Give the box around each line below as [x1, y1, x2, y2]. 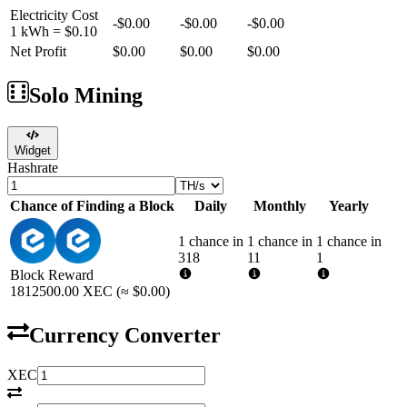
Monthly [253, 197, 306, 213]
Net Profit [10, 43, 66, 59]
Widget [15, 143, 51, 157]
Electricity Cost [10, 6, 98, 23]
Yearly [329, 197, 369, 213]
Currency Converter [29, 323, 221, 347]
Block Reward [10, 266, 94, 283]
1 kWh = [10, 23, 65, 39]
